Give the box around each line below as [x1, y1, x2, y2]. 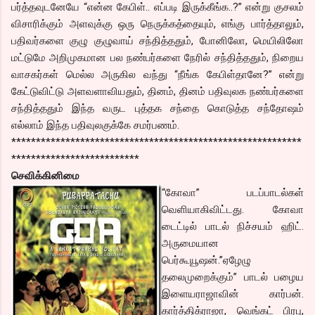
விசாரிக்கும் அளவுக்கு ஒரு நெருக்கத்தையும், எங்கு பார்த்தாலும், [11, 17, 304, 30]
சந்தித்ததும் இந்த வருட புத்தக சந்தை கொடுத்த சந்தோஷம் [11, 101, 304, 115]
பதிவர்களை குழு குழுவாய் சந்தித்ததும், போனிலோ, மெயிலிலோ [11, 34, 304, 47]
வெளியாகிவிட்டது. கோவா [162, 202, 304, 216]
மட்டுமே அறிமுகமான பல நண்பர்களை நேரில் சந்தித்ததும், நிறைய [11, 51, 304, 64]
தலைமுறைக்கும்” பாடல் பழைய [162, 270, 304, 283]
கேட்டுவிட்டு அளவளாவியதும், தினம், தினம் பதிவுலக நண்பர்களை [11, 84, 304, 98]
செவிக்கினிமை [11, 169, 79, 182]
